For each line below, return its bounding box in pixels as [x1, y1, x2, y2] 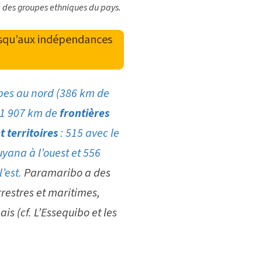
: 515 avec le [60, 125, 119, 142]
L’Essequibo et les [33, 205, 117, 222]
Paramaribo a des [23, 165, 111, 182]
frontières [59, 105, 109, 122]
